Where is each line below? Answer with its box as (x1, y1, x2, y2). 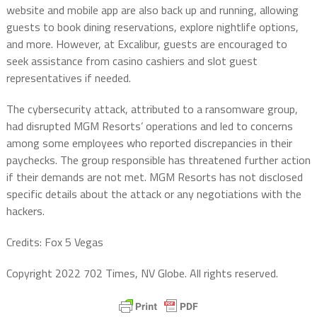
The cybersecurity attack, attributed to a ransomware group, (6, 100, 298, 118)
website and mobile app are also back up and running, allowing (6, 1, 299, 19)
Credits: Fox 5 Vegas (6, 234, 103, 251)
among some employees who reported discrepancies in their (6, 134, 292, 152)
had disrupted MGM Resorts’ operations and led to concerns (6, 117, 293, 135)
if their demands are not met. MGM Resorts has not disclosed (6, 168, 303, 186)
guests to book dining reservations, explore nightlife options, (6, 18, 299, 36)
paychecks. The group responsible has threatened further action (6, 151, 311, 169)
